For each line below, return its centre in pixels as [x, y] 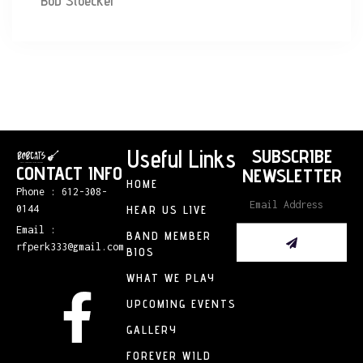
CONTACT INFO [69, 173]
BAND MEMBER [169, 236]
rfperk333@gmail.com [70, 247]
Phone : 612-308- [62, 192]
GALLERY [152, 330]
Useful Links [181, 159]
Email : [36, 230]
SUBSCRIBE [292, 156]
